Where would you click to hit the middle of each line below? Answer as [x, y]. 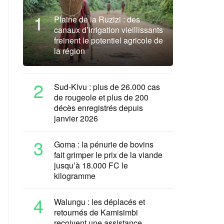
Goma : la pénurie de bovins [104, 144]
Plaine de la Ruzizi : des [97, 19]
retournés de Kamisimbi [96, 212]
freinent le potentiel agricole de [108, 40]
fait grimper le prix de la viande [108, 155]
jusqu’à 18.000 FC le [91, 165]
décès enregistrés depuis [98, 108]
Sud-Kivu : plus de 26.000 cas [107, 87]
